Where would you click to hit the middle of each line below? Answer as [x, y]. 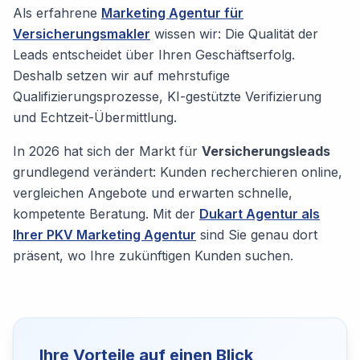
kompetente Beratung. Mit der [106, 214]
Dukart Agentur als [260, 214]
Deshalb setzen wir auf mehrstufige [121, 76]
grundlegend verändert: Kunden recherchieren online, [178, 172]
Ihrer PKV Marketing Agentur [104, 235]
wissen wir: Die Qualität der [234, 34]
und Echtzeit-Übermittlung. [95, 117]
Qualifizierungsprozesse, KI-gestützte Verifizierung [167, 96]
